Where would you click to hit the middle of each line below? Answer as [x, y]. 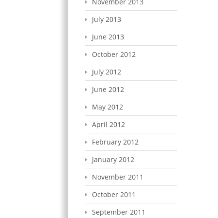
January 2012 [113, 159]
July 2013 [107, 19]
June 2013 [108, 37]
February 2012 [115, 142]
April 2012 [109, 124]
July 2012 [107, 72]
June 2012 [108, 89]
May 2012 [108, 107]
